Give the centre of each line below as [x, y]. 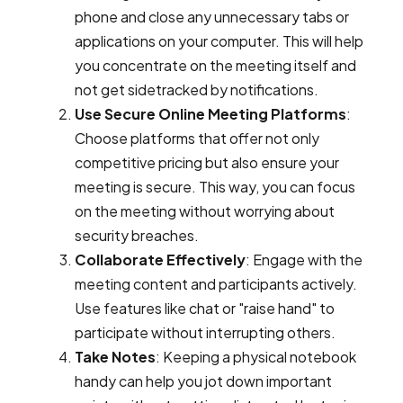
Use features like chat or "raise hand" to [205, 308]
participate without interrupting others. [205, 332]
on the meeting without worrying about [205, 211]
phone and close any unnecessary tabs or [212, 17]
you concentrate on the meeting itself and [215, 65]
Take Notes [115, 357]
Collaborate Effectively [160, 260]
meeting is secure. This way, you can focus [215, 187]
